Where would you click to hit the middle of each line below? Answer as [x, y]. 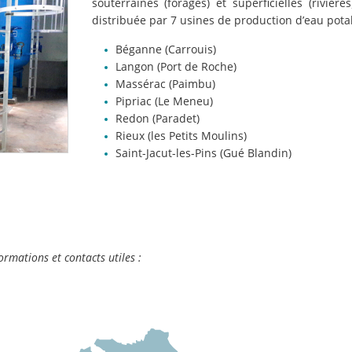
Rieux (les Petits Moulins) [181, 135]
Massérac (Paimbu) [165, 83]
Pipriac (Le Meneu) [164, 101]
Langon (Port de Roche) [176, 66]
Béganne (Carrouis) [165, 49]
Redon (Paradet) [157, 118]
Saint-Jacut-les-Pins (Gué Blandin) [203, 152]
